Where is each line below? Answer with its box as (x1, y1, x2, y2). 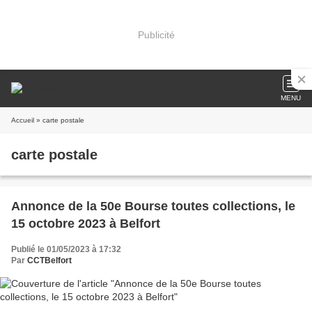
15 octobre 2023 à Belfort (11, 217, 160, 231)
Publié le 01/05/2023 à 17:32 (11, 244, 121, 254)
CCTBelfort (27, 256, 72, 265)
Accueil (11, 116, 34, 124)
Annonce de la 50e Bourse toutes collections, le (11, 199, 295, 213)
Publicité (137, 29, 175, 40)
